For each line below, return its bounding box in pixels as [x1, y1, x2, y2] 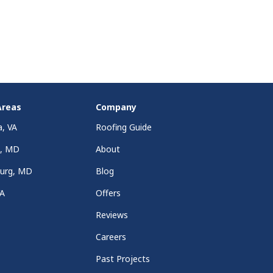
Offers [95, 187, 121, 199]
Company [95, 101, 136, 113]
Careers [95, 231, 126, 243]
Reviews [95, 209, 128, 221]
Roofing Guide [95, 121, 152, 133]
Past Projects [95, 253, 150, 265]
